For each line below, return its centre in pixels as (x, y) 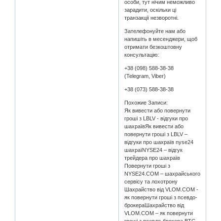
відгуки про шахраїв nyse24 (159, 142)
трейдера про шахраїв (152, 158)
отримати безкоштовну (153, 47)
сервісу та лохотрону (151, 182)
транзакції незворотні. (152, 18)
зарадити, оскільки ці (150, 10)
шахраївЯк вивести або (154, 127)
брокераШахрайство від (154, 205)
